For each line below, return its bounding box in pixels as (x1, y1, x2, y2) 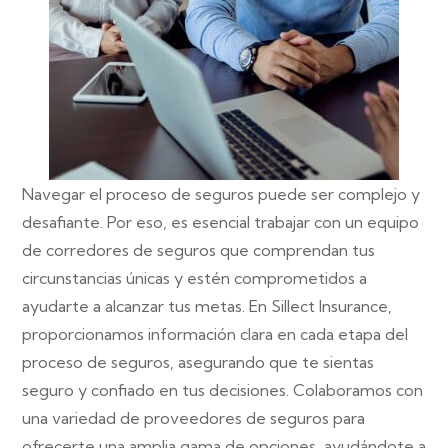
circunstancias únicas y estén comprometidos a (22, 267, 367, 288)
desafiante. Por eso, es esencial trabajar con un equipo (22, 211, 419, 232)
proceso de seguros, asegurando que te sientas (22, 351, 374, 372)
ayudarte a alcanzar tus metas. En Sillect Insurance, (22, 295, 392, 316)
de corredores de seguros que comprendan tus (22, 239, 375, 260)
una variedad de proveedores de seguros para (22, 407, 365, 428)
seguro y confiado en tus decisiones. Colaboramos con (22, 379, 423, 400)
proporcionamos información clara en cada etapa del (22, 323, 408, 344)
